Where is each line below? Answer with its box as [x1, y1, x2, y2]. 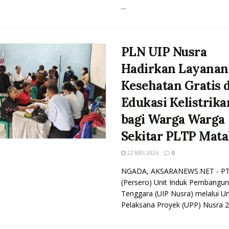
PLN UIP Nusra [121, 44, 207, 60]
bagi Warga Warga [121, 111, 225, 127]
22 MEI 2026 [125, 149, 158, 156]
